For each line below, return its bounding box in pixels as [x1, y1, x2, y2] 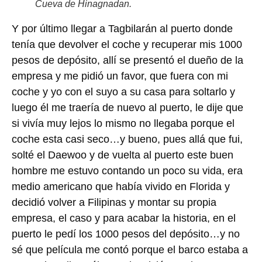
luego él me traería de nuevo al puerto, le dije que [12, 101, 243, 113]
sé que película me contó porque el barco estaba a [12, 243, 248, 256]
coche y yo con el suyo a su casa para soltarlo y [12, 85, 235, 98]
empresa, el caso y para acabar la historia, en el [12, 212, 236, 224]
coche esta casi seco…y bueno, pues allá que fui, [12, 133, 243, 145]
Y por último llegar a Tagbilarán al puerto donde [12, 22, 233, 35]
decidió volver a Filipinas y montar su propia [12, 196, 216, 208]
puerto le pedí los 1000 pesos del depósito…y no [12, 227, 240, 240]
